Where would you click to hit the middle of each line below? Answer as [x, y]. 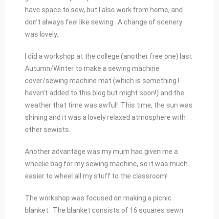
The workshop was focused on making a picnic [99, 198]
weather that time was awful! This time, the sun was [109, 105]
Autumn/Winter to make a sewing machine [92, 69]
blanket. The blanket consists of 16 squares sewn [104, 210]
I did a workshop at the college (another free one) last [109, 56]
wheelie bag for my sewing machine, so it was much [107, 164]
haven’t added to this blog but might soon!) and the [105, 93]
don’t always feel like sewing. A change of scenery [104, 22]
